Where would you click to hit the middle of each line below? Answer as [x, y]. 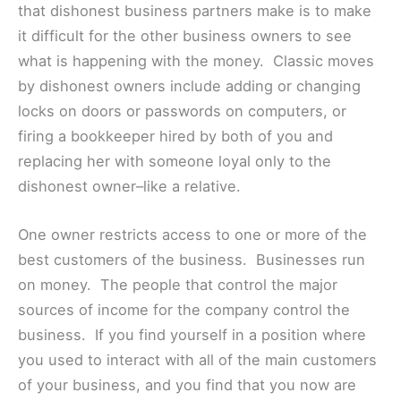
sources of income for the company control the [184, 310]
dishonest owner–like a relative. [129, 186]
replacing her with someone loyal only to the [175, 161]
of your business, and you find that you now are [187, 385]
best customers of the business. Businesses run [192, 260]
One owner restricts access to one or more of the [192, 235]
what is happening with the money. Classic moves [196, 60]
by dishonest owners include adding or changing [189, 85]
